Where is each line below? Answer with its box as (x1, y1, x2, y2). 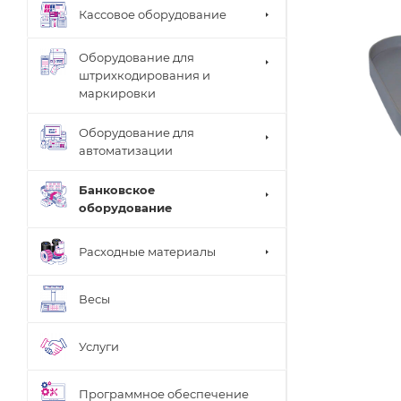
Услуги (79, 338, 119, 354)
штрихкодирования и (79, 68, 210, 82)
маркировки (79, 86, 156, 100)
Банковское (79, 183, 155, 197)
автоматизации (79, 143, 173, 158)
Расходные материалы (79, 243, 216, 259)
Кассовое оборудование (79, 6, 226, 21)
